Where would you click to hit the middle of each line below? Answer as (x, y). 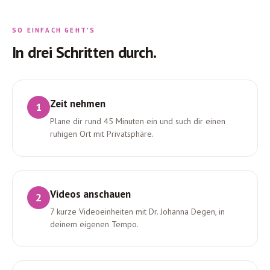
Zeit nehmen (78, 104)
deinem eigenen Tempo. (94, 224)
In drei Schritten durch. (84, 52)
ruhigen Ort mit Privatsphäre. (102, 134)
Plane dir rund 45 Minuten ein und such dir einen (138, 121)
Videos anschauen (90, 194)
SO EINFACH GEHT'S (54, 30)
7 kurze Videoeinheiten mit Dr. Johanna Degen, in (137, 212)
